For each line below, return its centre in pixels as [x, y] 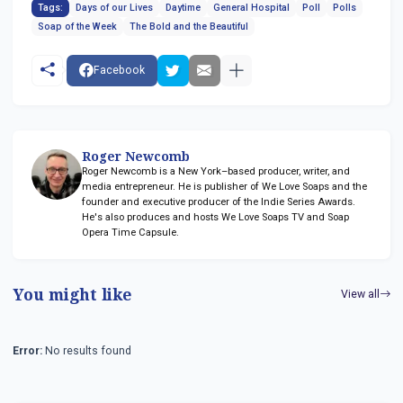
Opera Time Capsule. [130, 232]
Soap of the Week [77, 26]
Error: [27, 350]
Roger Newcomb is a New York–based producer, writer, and [216, 171]
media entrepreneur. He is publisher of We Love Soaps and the [224, 186]
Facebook [119, 70]
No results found [87, 350]
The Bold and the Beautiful [189, 26]
